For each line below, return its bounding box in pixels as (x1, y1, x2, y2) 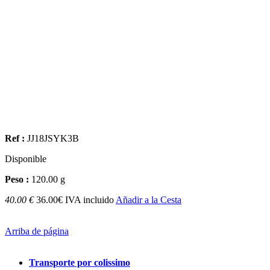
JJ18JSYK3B (27, 133, 79, 143)
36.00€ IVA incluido (36, 194, 114, 205)
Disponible (5, 153, 46, 164)
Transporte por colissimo (29, 257, 130, 268)
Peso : (5, 174, 29, 184)
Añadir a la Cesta (116, 194, 181, 205)
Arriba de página (5, 225, 69, 236)
